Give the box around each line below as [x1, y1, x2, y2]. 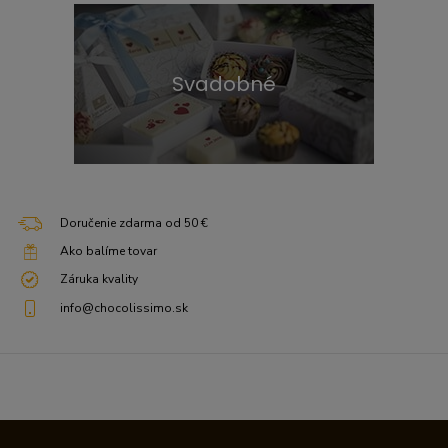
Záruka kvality [60, 271, 138, 288]
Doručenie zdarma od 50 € [60, 215, 208, 231]
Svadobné [172, 70, 276, 98]
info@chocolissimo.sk [60, 299, 188, 316]
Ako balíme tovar [60, 243, 157, 259]
